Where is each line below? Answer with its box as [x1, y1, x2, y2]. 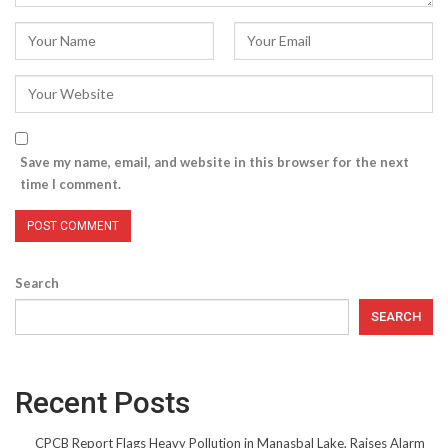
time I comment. [20, 175, 121, 192]
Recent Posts [15, 384, 190, 420]
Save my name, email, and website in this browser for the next [20, 153, 409, 170]
